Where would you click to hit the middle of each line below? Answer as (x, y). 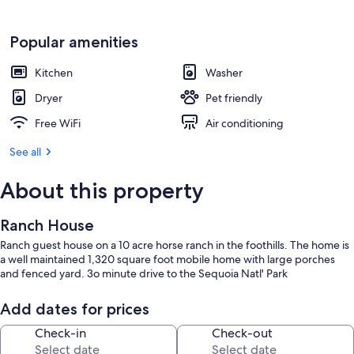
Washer (224, 73)
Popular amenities (74, 42)
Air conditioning (245, 123)
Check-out (242, 333)
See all (25, 152)
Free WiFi (58, 123)
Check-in (60, 333)
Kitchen (54, 73)
